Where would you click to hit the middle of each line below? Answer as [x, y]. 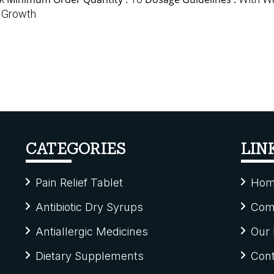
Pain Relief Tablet [79, 183]
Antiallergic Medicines [91, 232]
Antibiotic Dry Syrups [89, 207]
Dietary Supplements [89, 256]
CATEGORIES [76, 149]
